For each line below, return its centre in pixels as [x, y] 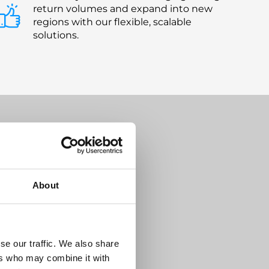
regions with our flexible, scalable [112, 22]
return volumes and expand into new [123, 8]
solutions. [56, 35]
